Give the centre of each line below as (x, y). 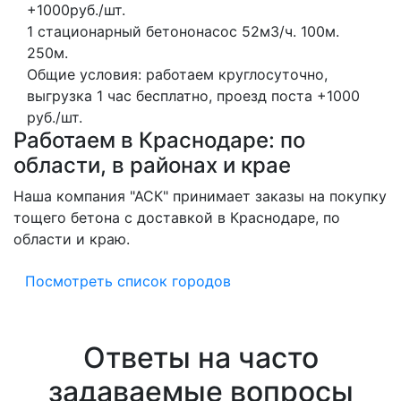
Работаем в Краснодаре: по (159, 140)
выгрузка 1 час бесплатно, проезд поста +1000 (193, 95)
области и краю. (72, 239)
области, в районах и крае (152, 165)
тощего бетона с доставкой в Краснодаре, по (177, 217)
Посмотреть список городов (128, 281)
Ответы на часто (200, 357)
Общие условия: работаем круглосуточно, (177, 74)
